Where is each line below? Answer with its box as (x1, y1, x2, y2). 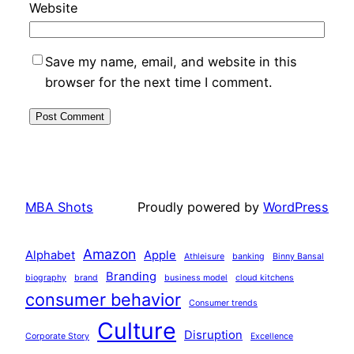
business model (164, 272, 228, 283)
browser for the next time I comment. (44, 73, 272, 90)
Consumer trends (189, 297, 258, 308)
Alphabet (25, 247, 75, 262)
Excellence (250, 330, 293, 341)
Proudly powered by (137, 199, 263, 216)
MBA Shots (25, 199, 93, 216)
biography (25, 272, 66, 283)
